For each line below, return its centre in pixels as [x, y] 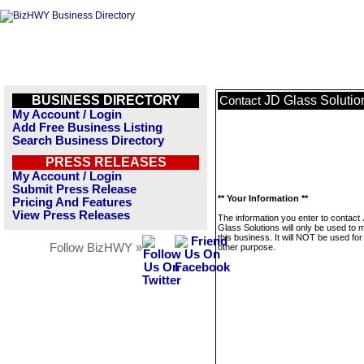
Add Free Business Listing [87, 128]
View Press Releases [71, 215]
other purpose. [247, 247]
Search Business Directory [88, 141]
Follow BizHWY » [96, 248]
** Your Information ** [263, 198]
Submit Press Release [74, 189]
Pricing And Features [72, 202]
